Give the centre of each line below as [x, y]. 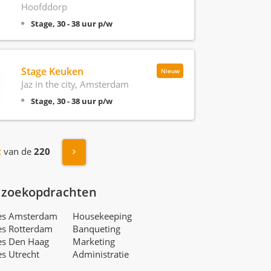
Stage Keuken [52, 71]
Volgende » [100, 151]
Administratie [100, 254]
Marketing [93, 241]
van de [18, 151]
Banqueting [96, 229]
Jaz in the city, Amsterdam [75, 84]
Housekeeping [102, 216]
